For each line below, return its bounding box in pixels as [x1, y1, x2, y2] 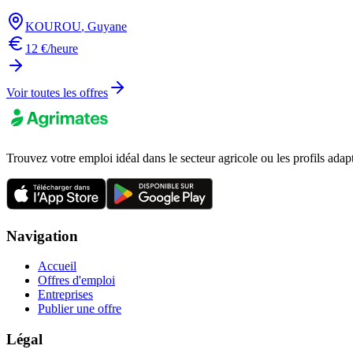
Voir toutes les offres [6, 85, 108, 99]
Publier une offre [38, 302, 121, 316]
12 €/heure [25, 41, 78, 55]
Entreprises [38, 288, 93, 302]
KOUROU [25, 19, 81, 33]
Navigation [6, 227, 78, 244]
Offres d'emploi [38, 273, 115, 288]
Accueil [38, 259, 76, 273]
